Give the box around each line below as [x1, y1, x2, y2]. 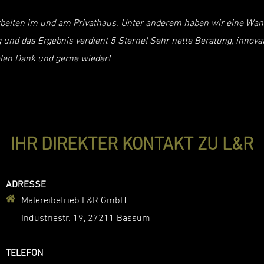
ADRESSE [5, 180, 46, 190]
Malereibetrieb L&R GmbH [21, 196, 126, 206]
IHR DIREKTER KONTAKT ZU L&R [11, 136, 253, 154]
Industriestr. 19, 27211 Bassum [21, 213, 150, 223]
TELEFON [5, 248, 43, 258]
